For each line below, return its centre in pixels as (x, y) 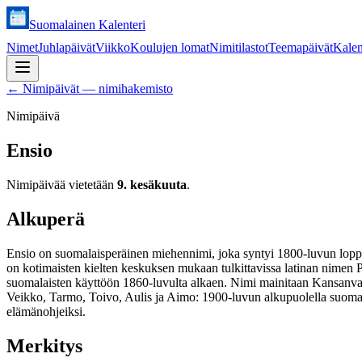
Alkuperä (46, 219)
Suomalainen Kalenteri (87, 25)
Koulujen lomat (170, 47)
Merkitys (44, 345)
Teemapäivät (301, 47)
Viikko (113, 47)
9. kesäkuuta (152, 184)
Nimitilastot (239, 47)
